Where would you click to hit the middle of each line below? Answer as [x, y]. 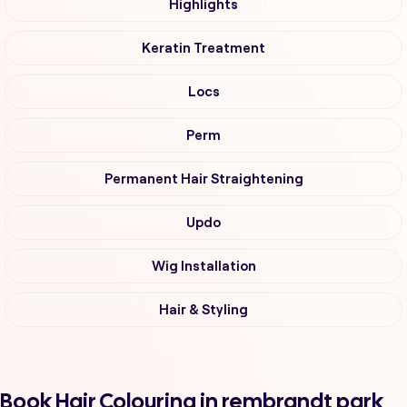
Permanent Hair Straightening [203, 179]
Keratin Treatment [203, 49]
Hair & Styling [203, 310]
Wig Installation [203, 267]
